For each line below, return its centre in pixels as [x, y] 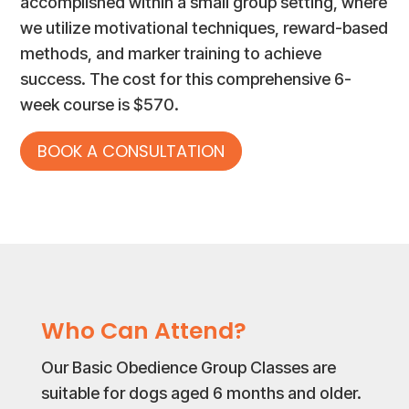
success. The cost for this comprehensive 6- [186, 79]
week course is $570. [100, 105]
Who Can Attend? [143, 331]
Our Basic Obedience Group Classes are [188, 368]
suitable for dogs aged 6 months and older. [201, 393]
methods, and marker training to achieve [171, 54]
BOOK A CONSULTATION [131, 151]
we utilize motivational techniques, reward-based [204, 28]
